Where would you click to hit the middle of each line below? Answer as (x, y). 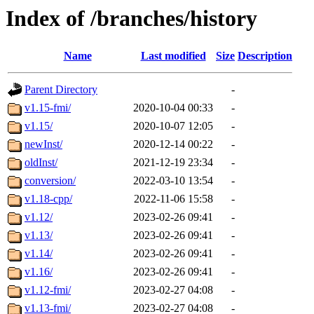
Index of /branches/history (131, 18)
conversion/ (50, 181)
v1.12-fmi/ (48, 290)
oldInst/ (41, 163)
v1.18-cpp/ (48, 199)
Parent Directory (61, 90)
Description (265, 56)
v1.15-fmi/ (48, 108)
